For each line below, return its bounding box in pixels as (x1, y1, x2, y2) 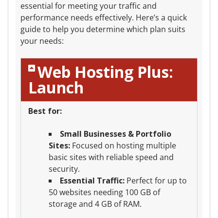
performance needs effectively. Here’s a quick (20, 12, 187, 23)
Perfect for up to (124, 175, 187, 186)
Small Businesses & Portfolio (59, 128, 171, 139)
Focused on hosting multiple (70, 140, 176, 151)
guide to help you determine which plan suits (20, 24, 185, 35)
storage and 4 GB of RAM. (48, 198, 142, 209)
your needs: (20, 36, 64, 47)
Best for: (28, 105, 62, 116)
